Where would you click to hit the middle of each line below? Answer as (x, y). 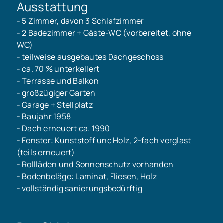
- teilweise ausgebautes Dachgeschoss (90, 56)
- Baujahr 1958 (44, 116)
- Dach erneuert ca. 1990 (63, 128)
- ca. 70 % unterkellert (58, 68)
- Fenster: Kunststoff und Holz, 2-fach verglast (104, 140)
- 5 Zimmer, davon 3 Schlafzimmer (80, 21)
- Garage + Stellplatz (55, 104)
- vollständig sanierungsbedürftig (79, 188)
